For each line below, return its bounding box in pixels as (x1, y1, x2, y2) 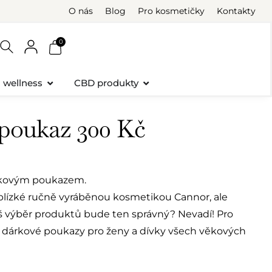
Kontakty (217, 5, 256, 16)
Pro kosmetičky (138, 5, 205, 16)
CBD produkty (74, 77, 138, 89)
